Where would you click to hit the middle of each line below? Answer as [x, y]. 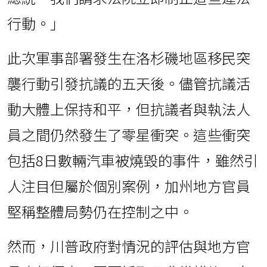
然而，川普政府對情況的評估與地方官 [129, 246]
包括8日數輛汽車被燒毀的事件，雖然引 [133, 160]
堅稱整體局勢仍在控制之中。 [100, 211]
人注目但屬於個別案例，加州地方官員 [129, 185]
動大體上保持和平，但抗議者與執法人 [129, 108]
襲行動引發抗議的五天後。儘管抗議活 [129, 83]
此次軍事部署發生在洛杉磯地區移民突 [129, 57]
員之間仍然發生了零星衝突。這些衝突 [129, 134]
